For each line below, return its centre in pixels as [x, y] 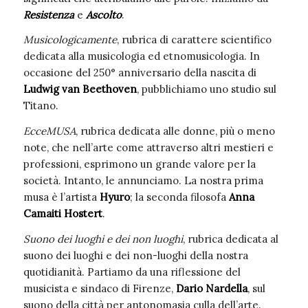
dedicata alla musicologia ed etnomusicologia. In [141, 56]
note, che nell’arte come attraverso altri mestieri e [148, 147]
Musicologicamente [70, 40]
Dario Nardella [211, 288]
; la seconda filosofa [179, 197]
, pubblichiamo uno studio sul [206, 89]
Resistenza [48, 14]
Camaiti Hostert [63, 213]
